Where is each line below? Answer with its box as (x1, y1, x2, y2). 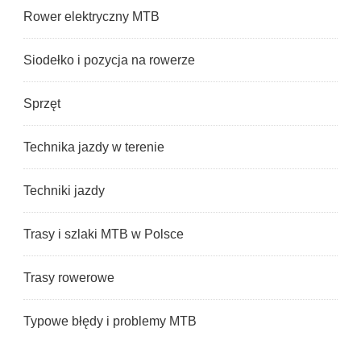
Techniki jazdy (23, 184, 105, 198)
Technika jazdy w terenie (23, 140, 164, 155)
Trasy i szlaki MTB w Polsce (23, 227, 184, 242)
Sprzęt (23, 97, 60, 111)
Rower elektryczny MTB (23, 10, 160, 24)
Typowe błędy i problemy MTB (23, 314, 197, 329)
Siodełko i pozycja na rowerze (23, 53, 195, 68)
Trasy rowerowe (23, 271, 114, 285)
